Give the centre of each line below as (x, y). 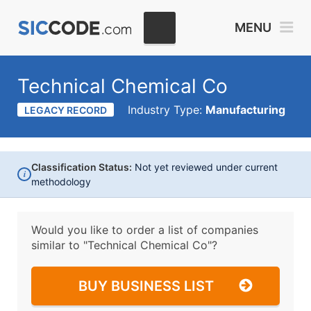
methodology (61, 182)
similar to (57, 245)
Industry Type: (167, 110)
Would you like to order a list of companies (145, 230)
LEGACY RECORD (66, 110)
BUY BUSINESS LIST (146, 286)
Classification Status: (82, 167)
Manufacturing (245, 110)
